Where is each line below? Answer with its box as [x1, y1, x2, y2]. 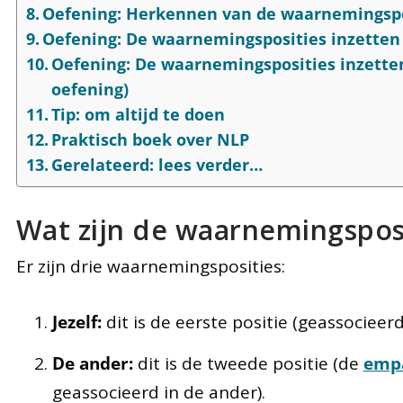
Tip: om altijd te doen [51, 103, 226, 125]
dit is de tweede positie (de [132, 351, 363, 375]
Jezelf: [51, 310, 102, 335]
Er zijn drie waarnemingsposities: [15, 254, 285, 278]
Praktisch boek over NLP [51, 128, 250, 150]
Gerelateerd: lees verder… [51, 153, 264, 175]
